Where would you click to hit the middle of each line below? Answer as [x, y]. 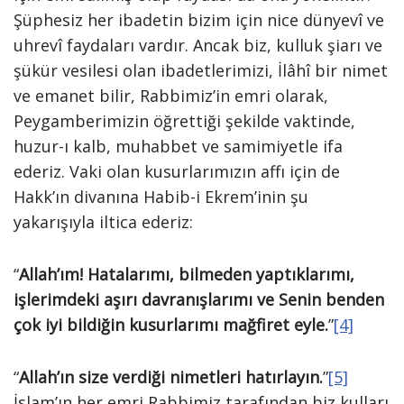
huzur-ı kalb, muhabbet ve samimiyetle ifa [178, 146]
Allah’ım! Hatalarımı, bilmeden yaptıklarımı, [187, 274]
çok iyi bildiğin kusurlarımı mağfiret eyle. [171, 325]
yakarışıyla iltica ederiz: [103, 222]
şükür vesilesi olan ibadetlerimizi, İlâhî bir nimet [201, 70]
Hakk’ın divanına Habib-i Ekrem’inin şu [161, 197]
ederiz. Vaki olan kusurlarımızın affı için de [177, 171]
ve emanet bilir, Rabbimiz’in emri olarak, [171, 96]
